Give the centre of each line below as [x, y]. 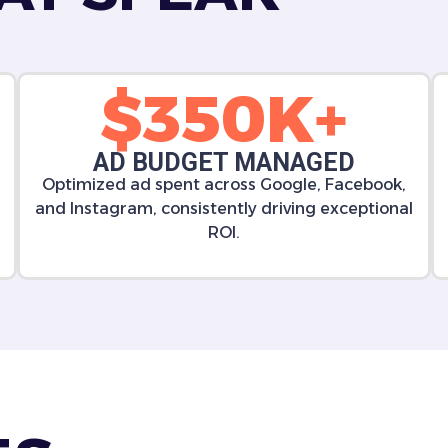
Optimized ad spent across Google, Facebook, [223, 184]
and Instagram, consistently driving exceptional [223, 208]
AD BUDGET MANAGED [223, 162]
